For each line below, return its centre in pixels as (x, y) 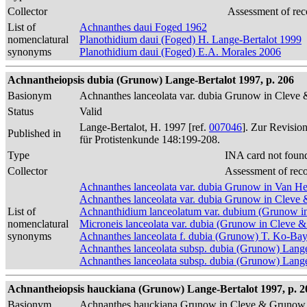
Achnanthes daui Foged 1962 (143, 27)
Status (21, 111)
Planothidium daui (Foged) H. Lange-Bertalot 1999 (191, 39)
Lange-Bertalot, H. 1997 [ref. (144, 127)
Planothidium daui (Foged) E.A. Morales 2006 (180, 52)
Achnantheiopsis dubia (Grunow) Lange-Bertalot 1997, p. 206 (151, 80)
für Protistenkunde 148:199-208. (150, 139)
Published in (34, 133)
